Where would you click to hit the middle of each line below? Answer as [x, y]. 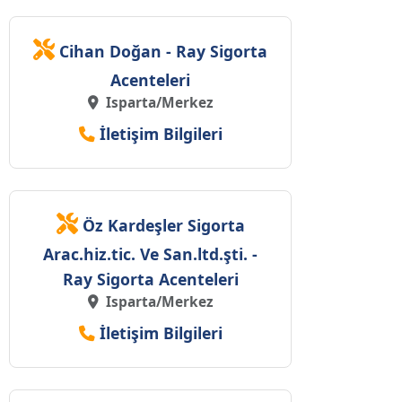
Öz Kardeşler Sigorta [163, 226]
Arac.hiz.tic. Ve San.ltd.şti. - [150, 254]
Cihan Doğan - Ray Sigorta [163, 52]
